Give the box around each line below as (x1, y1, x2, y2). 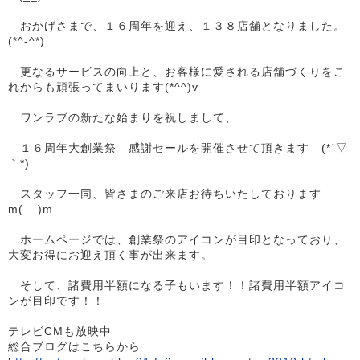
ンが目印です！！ (8, 294, 104, 308)
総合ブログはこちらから (8, 340, 141, 354)
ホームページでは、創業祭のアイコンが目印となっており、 (8, 233, 346, 247)
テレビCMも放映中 (8, 325, 112, 338)
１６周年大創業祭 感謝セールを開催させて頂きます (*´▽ (8, 141, 348, 155)
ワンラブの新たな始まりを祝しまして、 (8, 111, 237, 125)
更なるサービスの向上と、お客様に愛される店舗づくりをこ (8, 65, 346, 79)
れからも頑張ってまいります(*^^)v (8, 80, 198, 94)
